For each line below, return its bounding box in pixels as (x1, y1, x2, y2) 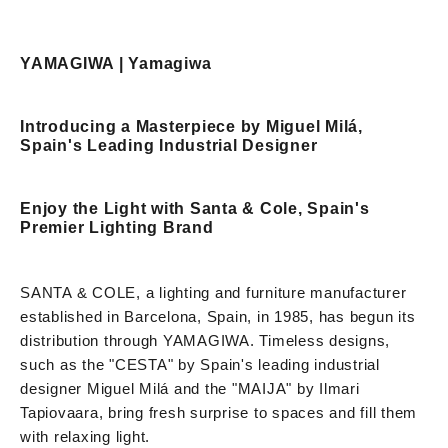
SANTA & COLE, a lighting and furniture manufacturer (20, 283, 407, 301)
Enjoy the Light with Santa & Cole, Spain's (20, 199, 370, 217)
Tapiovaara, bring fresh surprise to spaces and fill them (20, 403, 417, 421)
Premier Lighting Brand (20, 218, 214, 236)
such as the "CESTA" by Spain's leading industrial (20, 355, 380, 373)
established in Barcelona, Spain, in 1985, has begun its (20, 307, 416, 325)
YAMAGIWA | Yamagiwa (20, 54, 212, 72)
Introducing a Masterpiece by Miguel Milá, (20, 117, 363, 135)
